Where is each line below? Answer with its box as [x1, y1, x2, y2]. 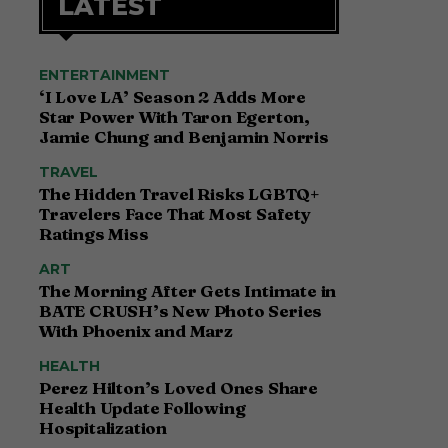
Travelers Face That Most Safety [39, 203, 311, 225]
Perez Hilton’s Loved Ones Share [39, 377, 318, 399]
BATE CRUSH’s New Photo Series [39, 300, 323, 322]
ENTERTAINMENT [39, 66, 170, 85]
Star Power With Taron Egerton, [39, 106, 311, 128]
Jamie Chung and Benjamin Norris [39, 126, 329, 148]
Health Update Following [39, 397, 246, 419]
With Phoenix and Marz [39, 320, 233, 342]
